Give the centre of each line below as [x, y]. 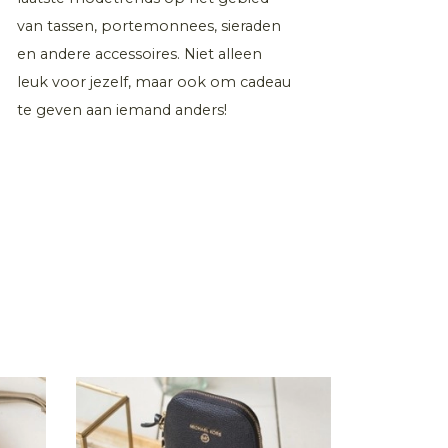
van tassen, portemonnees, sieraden [149, 26]
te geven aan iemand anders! [122, 110]
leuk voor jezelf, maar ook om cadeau [154, 82]
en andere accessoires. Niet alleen [139, 54]
